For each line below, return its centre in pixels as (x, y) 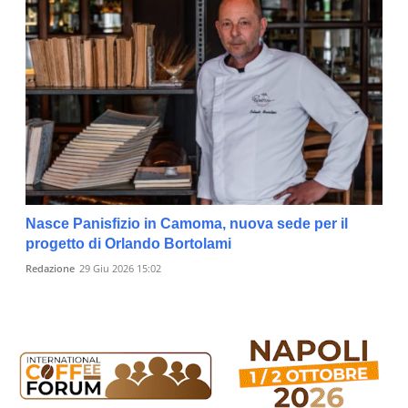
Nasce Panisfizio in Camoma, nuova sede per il (187, 223)
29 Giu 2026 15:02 (120, 268)
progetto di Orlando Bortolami (128, 243)
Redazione (50, 268)
